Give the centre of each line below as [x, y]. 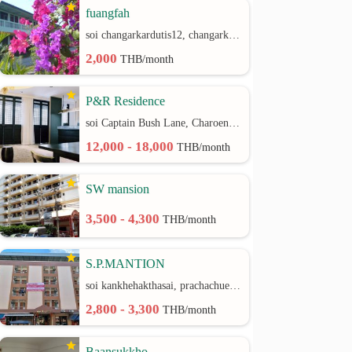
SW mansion [118, 189]
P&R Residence [126, 101]
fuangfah [108, 13]
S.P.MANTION [126, 264]
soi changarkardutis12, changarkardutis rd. [235, 35]
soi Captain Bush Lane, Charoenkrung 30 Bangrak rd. [235, 123]
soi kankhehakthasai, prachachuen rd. [235, 286]
